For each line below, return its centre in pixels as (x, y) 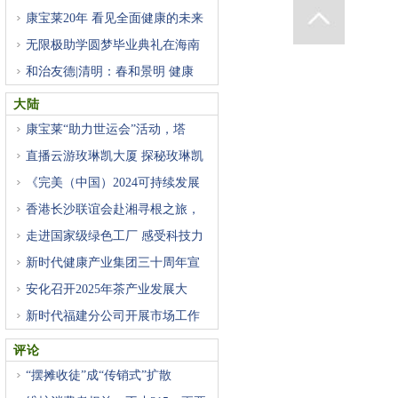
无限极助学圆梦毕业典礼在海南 (113, 45)
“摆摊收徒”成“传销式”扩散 (99, 375)
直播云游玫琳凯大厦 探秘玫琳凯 (115, 156)
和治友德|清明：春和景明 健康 (110, 72)
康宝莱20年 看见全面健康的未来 (115, 18)
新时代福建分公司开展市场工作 (113, 316)
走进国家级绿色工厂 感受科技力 (115, 236)
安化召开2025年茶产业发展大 (107, 289)
